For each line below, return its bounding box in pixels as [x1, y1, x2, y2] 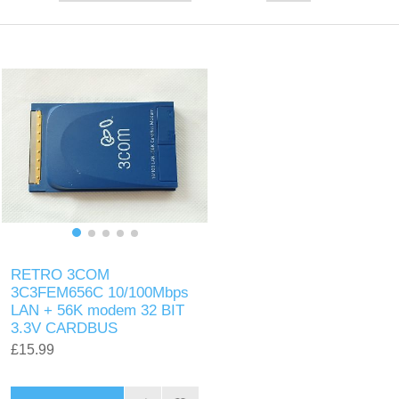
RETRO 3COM [11, 266, 110, 283]
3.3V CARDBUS [11, 320, 118, 337]
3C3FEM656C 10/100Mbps [11, 284, 190, 301]
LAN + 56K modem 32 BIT [11, 302, 185, 319]
